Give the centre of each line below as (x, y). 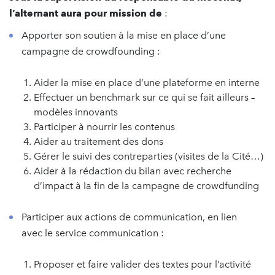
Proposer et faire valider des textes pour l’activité (142, 264)
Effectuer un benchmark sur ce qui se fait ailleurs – (144, 97)
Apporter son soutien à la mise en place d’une (124, 35)
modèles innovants (76, 112)
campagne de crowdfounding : (91, 51)
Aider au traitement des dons (99, 141)
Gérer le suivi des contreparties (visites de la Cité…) (149, 156)
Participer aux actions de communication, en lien (129, 217)
